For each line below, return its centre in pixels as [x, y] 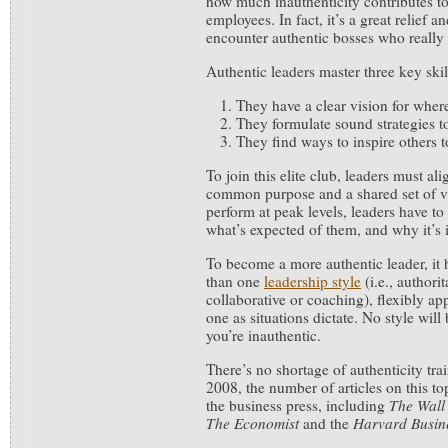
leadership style [312, 281]
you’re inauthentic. [263, 335]
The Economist [252, 423]
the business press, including [297, 405]
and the [326, 423]
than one [235, 281]
